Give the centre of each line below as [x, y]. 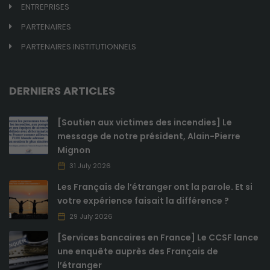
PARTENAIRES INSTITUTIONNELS [79, 47]
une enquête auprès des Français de [138, 252]
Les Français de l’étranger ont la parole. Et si [155, 187]
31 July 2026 [90, 166]
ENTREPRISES [45, 7]
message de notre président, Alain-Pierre [149, 137]
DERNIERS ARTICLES [62, 91]
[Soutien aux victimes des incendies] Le [145, 123]
